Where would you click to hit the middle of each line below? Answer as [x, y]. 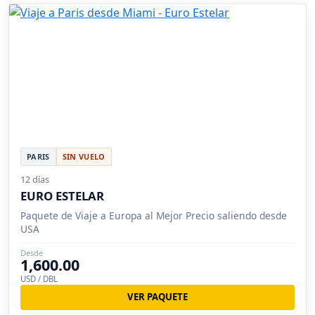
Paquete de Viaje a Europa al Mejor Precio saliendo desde [154, 215]
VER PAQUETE [157, 297]
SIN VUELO [84, 156]
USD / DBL [39, 278]
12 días [35, 179]
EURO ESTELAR [62, 195]
